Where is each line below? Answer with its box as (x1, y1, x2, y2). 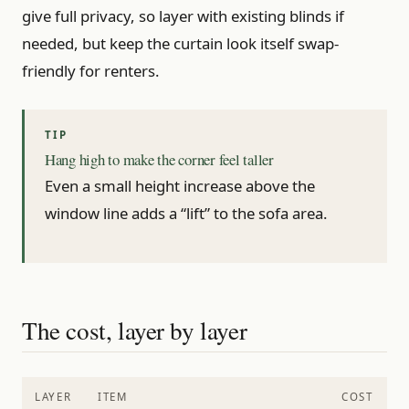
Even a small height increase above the (45, 175, 315, 197)
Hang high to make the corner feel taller (45, 148, 274, 170)
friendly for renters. (22, 59, 160, 81)
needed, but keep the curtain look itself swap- (22, 32, 339, 54)
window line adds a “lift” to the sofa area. (45, 203, 328, 225)
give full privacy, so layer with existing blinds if (22, 5, 344, 26)
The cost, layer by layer (22, 313, 247, 348)
